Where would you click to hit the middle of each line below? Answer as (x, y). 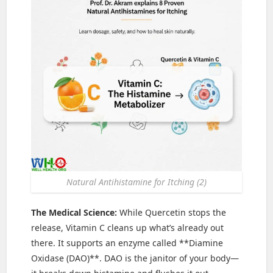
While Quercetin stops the (172, 212)
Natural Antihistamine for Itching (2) (136, 182)
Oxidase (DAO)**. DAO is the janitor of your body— (135, 258)
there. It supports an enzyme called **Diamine (127, 243)
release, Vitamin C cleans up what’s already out (128, 227)
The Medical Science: (74, 212)
